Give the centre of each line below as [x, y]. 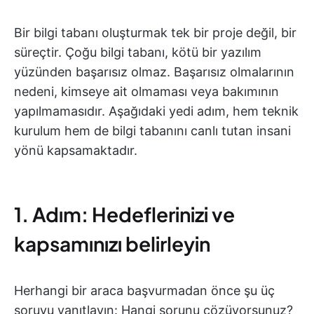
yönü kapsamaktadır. [76, 150]
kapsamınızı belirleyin [112, 244]
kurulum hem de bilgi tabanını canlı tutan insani [152, 131]
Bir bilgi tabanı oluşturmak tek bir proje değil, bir [155, 33]
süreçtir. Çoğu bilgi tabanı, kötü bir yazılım [138, 52]
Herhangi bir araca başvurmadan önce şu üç [144, 291]
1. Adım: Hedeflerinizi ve [124, 214]
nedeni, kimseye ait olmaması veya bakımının [146, 91]
